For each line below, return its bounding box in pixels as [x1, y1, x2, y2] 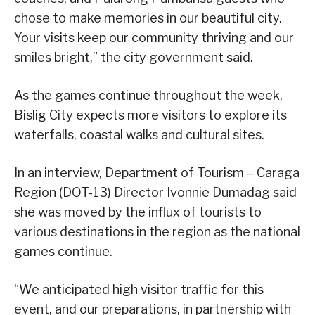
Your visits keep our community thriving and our [14, 30, 294, 46]
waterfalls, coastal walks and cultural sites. [14, 127, 264, 143]
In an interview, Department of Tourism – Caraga [14, 165, 300, 181]
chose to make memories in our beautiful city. [14, 11, 282, 26]
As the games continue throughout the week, [14, 88, 283, 103]
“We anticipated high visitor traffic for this [14, 282, 264, 297]
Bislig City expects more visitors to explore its [14, 108, 287, 123]
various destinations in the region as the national [14, 224, 300, 240]
